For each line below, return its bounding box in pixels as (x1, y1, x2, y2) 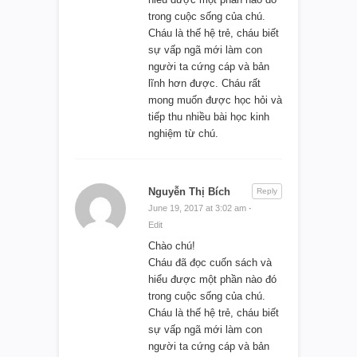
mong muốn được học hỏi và (148, 93, 282, 106)
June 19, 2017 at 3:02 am (148, 202, 246, 213)
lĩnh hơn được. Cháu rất (148, 76, 261, 89)
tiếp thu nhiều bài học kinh (148, 110, 269, 123)
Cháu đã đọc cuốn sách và (148, 256, 272, 269)
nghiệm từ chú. (148, 127, 218, 139)
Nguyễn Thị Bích (148, 185, 230, 198)
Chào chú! (148, 239, 195, 252)
